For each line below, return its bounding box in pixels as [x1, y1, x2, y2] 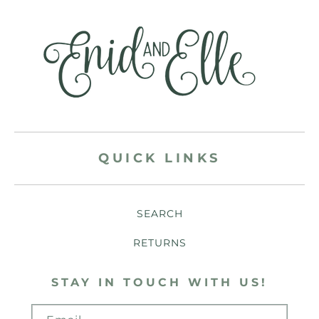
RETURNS [132, 236, 187, 249]
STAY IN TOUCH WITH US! [51, 276, 268, 289]
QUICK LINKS [98, 150, 221, 166]
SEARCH [136, 207, 183, 220]
